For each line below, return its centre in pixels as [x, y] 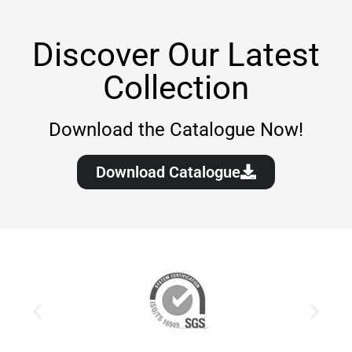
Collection [176, 88]
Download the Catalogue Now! [176, 130]
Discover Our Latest [176, 55]
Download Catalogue [168, 172]
